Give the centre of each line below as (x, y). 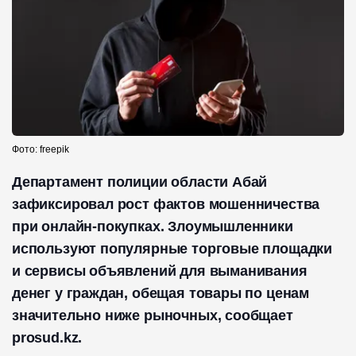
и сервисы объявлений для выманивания (160, 271)
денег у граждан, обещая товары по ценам (161, 294)
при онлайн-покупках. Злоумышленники (153, 227)
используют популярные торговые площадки (172, 249)
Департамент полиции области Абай (140, 182)
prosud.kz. (47, 338)
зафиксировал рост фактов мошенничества (166, 205)
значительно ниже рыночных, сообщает (153, 316)
